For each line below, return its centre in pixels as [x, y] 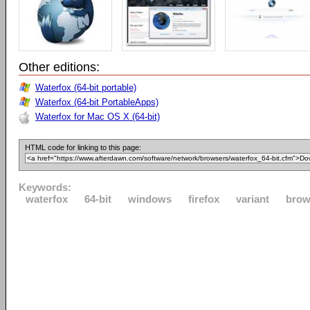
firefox [204, 199]
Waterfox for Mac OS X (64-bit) [98, 117]
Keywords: [45, 187]
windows [150, 199]
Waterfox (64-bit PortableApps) [97, 102]
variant [253, 199]
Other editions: [59, 67]
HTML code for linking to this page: [83, 147]
